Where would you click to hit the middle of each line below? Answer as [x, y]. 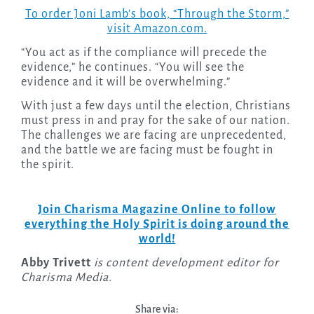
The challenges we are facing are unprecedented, [153, 136]
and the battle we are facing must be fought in [147, 150]
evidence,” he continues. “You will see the [132, 68]
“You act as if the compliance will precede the [144, 53]
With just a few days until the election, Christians [156, 106]
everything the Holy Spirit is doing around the [157, 225]
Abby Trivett [56, 263]
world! [157, 239]
